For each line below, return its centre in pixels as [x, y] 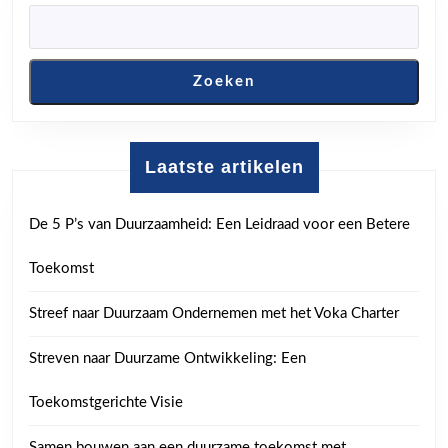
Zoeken [224, 81]
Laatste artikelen [224, 166]
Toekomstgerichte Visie [106, 402]
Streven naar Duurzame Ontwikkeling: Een [167, 358]
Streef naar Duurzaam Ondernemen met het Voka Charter [214, 313]
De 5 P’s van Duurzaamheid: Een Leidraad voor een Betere [219, 224]
